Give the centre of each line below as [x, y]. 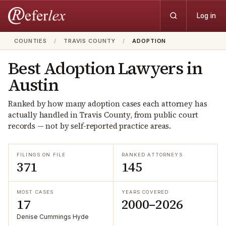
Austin [33, 85]
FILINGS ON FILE [41, 155]
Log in [206, 16]
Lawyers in [158, 68]
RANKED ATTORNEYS [152, 155]
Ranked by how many [48, 104]
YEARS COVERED [145, 192]
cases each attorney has [163, 104]
